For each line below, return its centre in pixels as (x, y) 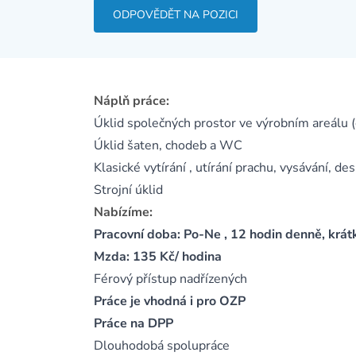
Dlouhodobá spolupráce (162, 346)
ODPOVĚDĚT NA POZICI (176, 15)
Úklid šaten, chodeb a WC (168, 145)
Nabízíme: (123, 212)
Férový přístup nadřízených (170, 279)
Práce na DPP (133, 323)
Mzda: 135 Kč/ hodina (158, 257)
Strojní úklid (128, 190)
